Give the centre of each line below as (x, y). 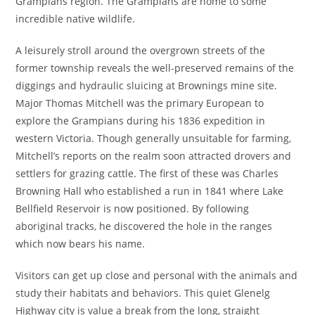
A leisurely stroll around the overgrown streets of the (141, 51)
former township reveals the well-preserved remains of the (155, 68)
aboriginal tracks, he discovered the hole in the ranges (144, 226)
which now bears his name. (81, 244)
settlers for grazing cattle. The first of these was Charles (147, 174)
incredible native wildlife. (76, 19)
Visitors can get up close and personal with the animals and (157, 276)
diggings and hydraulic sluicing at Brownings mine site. (147, 86)
